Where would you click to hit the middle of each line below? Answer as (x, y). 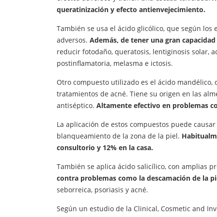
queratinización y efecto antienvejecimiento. (131, 10)
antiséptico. (77, 106)
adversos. (73, 40)
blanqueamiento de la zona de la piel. (119, 136)
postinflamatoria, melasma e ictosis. (115, 63)
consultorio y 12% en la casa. (105, 148)
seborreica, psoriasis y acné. (102, 190)
